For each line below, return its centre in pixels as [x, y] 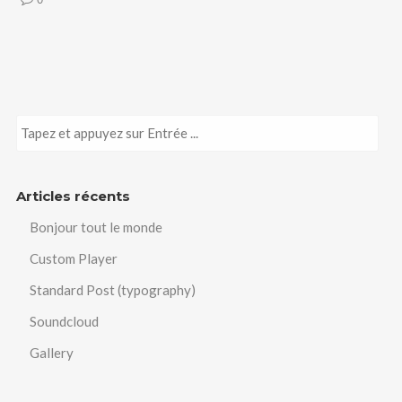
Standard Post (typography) [112, 289]
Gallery [51, 352]
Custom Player [73, 258]
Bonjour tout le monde [96, 227]
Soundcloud [64, 321]
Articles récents [73, 196]
